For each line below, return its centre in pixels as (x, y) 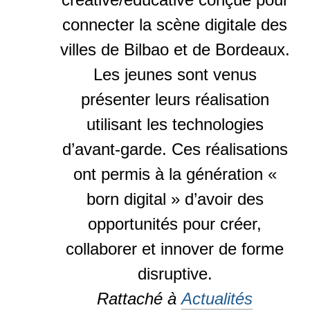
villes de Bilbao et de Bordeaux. (175, 50)
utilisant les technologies (175, 125)
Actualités (217, 299)
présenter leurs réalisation (175, 100)
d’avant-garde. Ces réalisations (175, 149)
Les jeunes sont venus (175, 75)
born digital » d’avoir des (175, 199)
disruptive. (175, 274)
